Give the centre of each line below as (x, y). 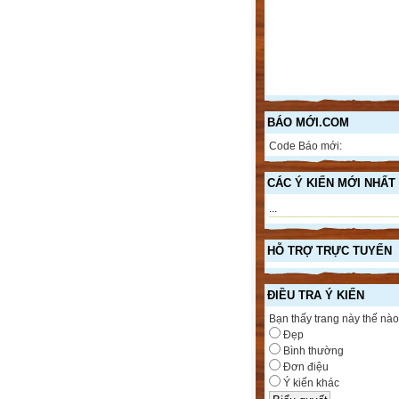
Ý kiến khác (310, 383)
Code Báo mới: (305, 146)
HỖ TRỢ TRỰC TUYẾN (330, 250)
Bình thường (312, 350)
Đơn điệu (305, 366)
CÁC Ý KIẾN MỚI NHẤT (331, 183)
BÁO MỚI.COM (308, 122)
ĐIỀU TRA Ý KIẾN (316, 295)
